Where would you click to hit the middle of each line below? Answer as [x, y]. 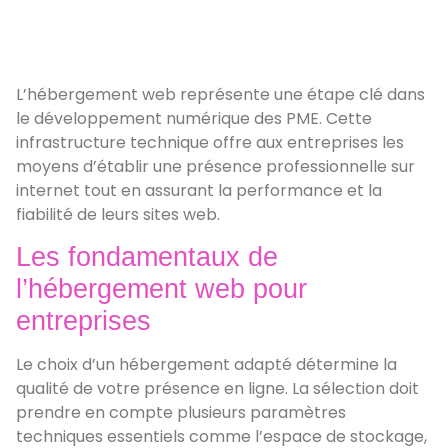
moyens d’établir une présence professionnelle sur [215, 166]
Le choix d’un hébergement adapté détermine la [206, 365]
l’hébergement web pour [161, 289]
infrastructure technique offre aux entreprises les [210, 142]
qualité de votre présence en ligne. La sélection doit [217, 389]
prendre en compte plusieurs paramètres [181, 413]
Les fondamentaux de [147, 257]
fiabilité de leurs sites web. [118, 214]
